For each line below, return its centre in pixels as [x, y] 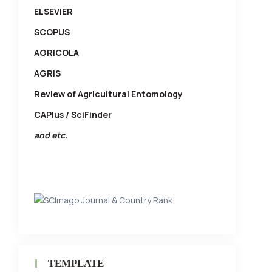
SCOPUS [52, 32]
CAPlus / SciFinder [73, 115]
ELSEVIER [53, 12]
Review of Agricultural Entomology [108, 94]
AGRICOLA [56, 53]
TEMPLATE [76, 263]
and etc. [51, 135]
